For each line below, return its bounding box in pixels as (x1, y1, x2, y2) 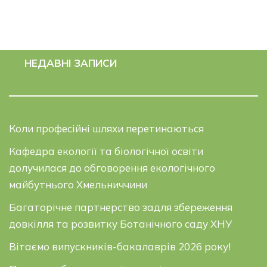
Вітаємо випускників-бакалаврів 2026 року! (9, 240, 231, 253)
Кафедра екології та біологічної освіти (9, 145, 203, 157)
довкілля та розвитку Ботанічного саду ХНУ (9, 218, 232, 230)
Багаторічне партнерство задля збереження (9, 201, 232, 213)
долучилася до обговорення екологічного (9, 162, 215, 174)
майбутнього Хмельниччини (9, 178, 147, 191)
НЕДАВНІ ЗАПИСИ (24, 57, 117, 69)
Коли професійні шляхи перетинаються (9, 122, 204, 135)
